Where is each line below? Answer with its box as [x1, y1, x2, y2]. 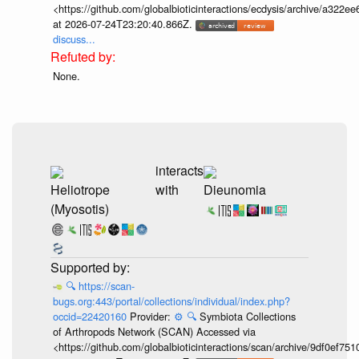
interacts [155, 160, 204, 179]
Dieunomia [204, 179, 266, 199]
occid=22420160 [52, 309, 130, 325]
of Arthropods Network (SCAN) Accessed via [52, 324, 256, 340]
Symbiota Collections [199, 309, 296, 325]
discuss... [52, 30, 95, 46]
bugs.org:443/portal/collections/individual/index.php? [52, 293, 290, 309]
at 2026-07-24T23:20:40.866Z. [52, 15, 196, 31]
